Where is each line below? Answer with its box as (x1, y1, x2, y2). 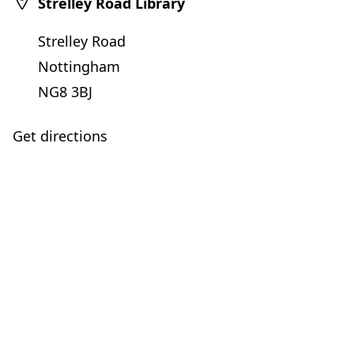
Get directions (13, 126, 107, 145)
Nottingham (38, 57, 120, 76)
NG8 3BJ (38, 82, 92, 101)
